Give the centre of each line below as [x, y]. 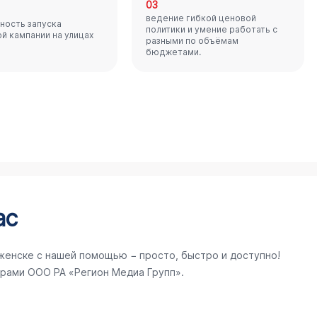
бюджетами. [174, 52]
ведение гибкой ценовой [201, 18]
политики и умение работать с [212, 29]
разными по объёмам [192, 41]
